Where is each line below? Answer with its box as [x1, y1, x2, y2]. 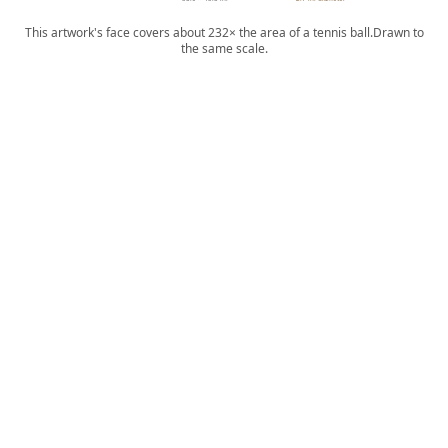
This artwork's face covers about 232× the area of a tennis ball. [24, 24, 373, 41]
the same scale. [180, 40, 268, 57]
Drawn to [372, 24, 424, 41]
